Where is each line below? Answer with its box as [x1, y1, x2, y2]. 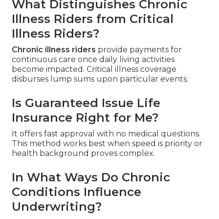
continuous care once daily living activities [12, 55, 175, 65]
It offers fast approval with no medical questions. [12, 129, 200, 139]
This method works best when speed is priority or [12, 139, 202, 149]
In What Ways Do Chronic [12, 170, 170, 185]
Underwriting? [12, 199, 102, 214]
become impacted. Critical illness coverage [12, 65, 176, 74]
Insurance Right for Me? [12, 110, 158, 125]
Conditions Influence [12, 185, 141, 199]
